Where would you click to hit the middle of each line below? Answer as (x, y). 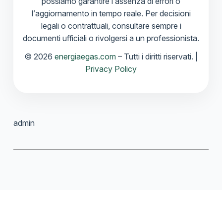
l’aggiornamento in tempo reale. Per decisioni (111, 14)
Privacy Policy (111, 69)
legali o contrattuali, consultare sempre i (111, 26)
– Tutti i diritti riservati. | (157, 57)
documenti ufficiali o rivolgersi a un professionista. (111, 38)
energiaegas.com (85, 57)
